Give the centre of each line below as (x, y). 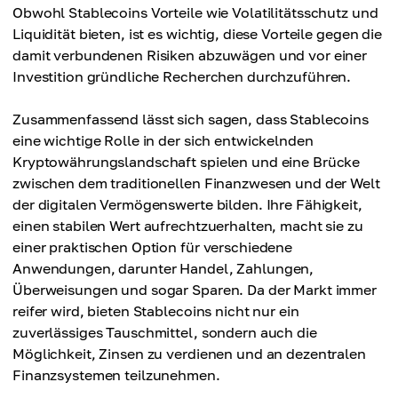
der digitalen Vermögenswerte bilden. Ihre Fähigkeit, (187, 205)
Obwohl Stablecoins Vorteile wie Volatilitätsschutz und (195, 13)
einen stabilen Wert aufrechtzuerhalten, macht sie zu (188, 226)
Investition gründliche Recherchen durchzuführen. (182, 77)
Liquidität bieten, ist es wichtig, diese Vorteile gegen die (197, 34)
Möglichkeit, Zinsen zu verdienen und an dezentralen (189, 354)
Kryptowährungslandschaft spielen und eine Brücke (187, 162)
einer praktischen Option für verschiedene (153, 247)
